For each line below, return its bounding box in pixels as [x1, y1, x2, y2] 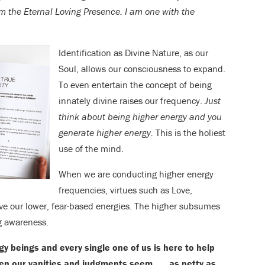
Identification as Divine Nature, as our [59, 47, 208, 59]
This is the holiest [156, 127, 225, 139]
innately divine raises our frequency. [59, 95, 205, 107]
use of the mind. [59, 143, 124, 155]
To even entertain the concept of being [59, 79, 212, 91]
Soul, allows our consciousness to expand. [59, 63, 225, 75]
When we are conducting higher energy [59, 168, 214, 180]
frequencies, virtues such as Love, [59, 184, 192, 196]
